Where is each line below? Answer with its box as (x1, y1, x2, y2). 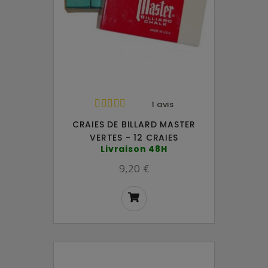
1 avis (151, 98, 173, 110)
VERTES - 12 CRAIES (90, 131, 178, 144)
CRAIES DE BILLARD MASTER (72, 118, 196, 130)
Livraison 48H (100, 142, 167, 155)
